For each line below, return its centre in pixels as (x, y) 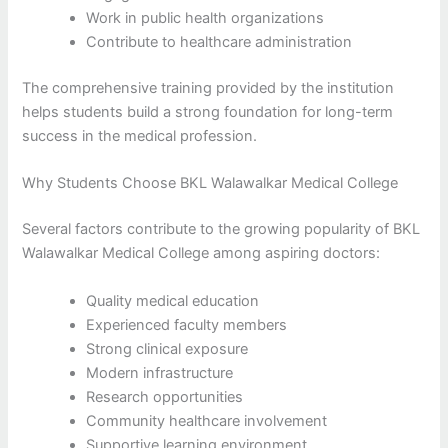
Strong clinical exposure (167, 348)
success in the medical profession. (140, 136)
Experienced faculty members (187, 324)
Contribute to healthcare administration (219, 42)
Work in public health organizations (205, 18)
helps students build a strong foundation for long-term (208, 112)
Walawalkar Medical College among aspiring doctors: (201, 253)
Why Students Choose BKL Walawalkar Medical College (210, 183)
